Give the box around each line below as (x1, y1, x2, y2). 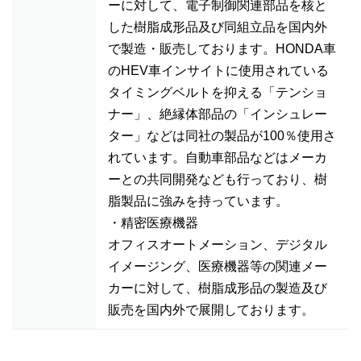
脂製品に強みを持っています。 (108, 194, 288, 208)
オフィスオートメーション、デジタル (108, 238, 327, 251)
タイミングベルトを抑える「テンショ (108, 85, 327, 99)
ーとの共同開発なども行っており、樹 (108, 172, 327, 186)
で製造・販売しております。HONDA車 (108, 42, 336, 56)
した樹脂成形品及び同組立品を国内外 (108, 20, 327, 34)
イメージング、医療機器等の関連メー (108, 259, 327, 273)
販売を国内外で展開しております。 (108, 303, 314, 317)
